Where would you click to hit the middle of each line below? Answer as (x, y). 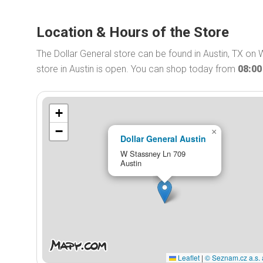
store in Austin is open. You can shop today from (137, 69)
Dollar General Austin (163, 138)
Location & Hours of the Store (133, 32)
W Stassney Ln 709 (153, 153)
